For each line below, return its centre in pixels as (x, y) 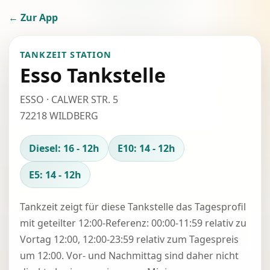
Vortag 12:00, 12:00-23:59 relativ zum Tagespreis (129, 239)
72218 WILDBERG (59, 116)
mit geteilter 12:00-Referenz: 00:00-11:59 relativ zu (133, 223)
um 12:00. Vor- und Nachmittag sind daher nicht (129, 256)
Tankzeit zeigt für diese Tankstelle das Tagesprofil (133, 207)
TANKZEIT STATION (66, 55)
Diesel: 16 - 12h (64, 148)
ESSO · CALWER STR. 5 (69, 99)
